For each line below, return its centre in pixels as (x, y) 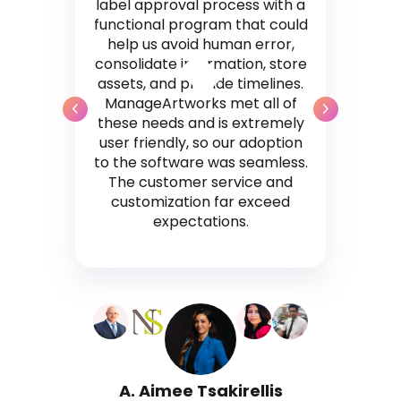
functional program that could (200, 24)
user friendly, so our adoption (200, 142)
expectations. (200, 221)
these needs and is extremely (200, 123)
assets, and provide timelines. (200, 83)
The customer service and (200, 182)
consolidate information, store (200, 64)
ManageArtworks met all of (200, 103)
